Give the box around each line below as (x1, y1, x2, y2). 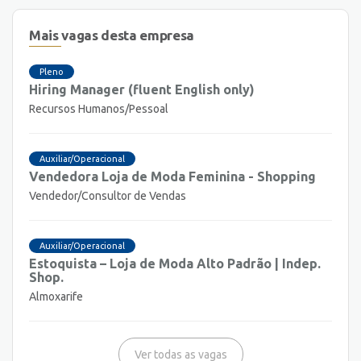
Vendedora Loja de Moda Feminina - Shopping (29, 168, 316, 184)
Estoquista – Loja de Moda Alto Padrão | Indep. (29, 255, 321, 271)
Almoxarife (29, 289, 83, 303)
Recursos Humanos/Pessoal (29, 102, 168, 115)
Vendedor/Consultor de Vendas (29, 189, 186, 202)
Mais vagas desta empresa (29, 27, 194, 44)
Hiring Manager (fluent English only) (29, 81, 255, 97)
